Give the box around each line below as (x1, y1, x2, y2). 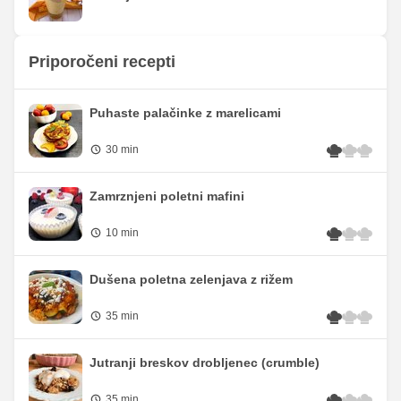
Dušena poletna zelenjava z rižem (90, 271, 293, 286)
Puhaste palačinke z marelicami (90, 105, 281, 120)
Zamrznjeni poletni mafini (90, 188, 244, 203)
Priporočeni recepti (29, 52, 175, 71)
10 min (106, 226, 139, 239)
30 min (106, 142, 139, 156)
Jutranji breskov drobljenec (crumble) (90, 354, 320, 370)
